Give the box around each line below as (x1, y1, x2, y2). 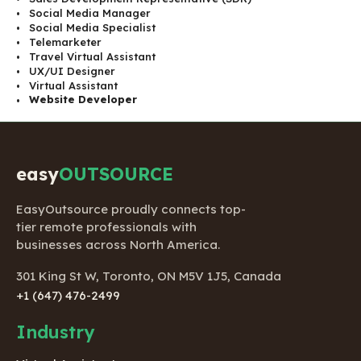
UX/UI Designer (29, 64, 115, 78)
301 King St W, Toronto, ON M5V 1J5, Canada (16, 268, 281, 284)
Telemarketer (29, 35, 102, 49)
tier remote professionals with (16, 219, 197, 235)
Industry (16, 321, 94, 344)
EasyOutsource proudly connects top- (16, 201, 246, 218)
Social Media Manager (29, 6, 151, 20)
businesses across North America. (16, 237, 220, 253)
